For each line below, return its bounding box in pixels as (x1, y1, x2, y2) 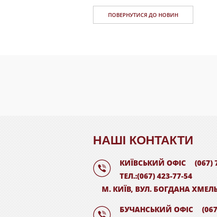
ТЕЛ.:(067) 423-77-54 (120, 171, 192, 181)
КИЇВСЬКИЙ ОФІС (120, 158, 186, 168)
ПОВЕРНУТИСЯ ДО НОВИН (108, 11, 178, 18)
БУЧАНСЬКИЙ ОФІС (120, 204, 193, 214)
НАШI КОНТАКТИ (93, 133, 193, 147)
